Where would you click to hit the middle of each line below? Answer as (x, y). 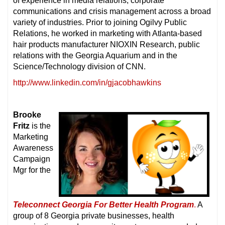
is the (40, 126)
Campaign (32, 159)
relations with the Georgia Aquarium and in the (95, 55)
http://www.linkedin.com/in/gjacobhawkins (87, 82)
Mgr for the (32, 170)
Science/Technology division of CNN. (79, 66)
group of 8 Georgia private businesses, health (94, 215)
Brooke (27, 115)
